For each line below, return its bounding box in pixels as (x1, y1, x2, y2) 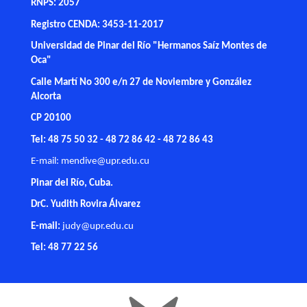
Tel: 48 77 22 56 (31, 243, 98, 254)
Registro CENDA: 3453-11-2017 (31, 19, 164, 30)
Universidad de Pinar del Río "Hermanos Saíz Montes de (31, 41, 267, 52)
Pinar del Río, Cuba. (31, 177, 113, 188)
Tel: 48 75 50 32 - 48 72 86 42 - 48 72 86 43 (31, 134, 213, 145)
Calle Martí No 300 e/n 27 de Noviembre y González (31, 77, 251, 88)
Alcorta (31, 91, 61, 102)
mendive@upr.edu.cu (61, 156, 149, 167)
